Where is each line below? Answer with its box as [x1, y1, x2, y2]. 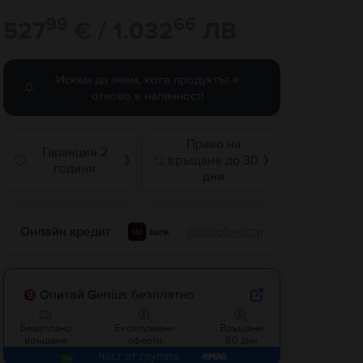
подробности [186, 223, 263, 240]
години [53, 160, 96, 177]
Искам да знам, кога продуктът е [56, 72, 240, 87]
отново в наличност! [91, 88, 204, 103]
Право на [186, 136, 241, 152]
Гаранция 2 [41, 144, 108, 160]
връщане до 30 [168, 152, 259, 169]
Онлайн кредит [19, 223, 111, 240]
